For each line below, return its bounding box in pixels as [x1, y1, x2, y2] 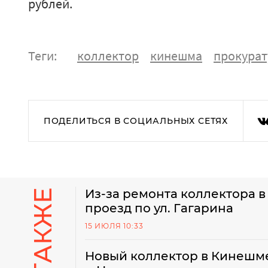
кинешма [150, 47, 202, 64]
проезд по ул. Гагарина [85, 201, 233, 215]
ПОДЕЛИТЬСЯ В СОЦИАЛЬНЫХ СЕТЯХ [43, 115, 229, 126]
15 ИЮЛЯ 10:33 [85, 221, 144, 230]
